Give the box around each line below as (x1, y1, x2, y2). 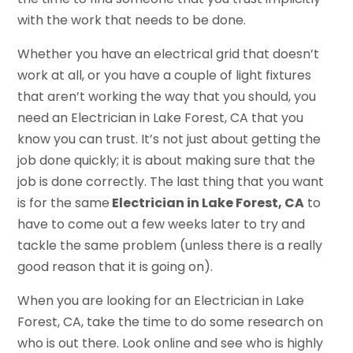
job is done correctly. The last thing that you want (17, 172, 325, 191)
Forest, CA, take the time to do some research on (17, 312, 324, 331)
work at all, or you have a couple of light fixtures (17, 65, 312, 84)
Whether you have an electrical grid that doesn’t (17, 44, 320, 63)
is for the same (17, 193, 110, 212)
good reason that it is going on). (17, 257, 214, 276)
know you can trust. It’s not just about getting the (17, 129, 321, 148)
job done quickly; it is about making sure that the (17, 150, 316, 169)
